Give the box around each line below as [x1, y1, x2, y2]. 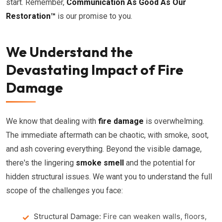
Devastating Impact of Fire [6, 61, 183, 78]
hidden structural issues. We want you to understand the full [6, 172, 212, 181]
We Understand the [6, 43, 133, 60]
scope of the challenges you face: [6, 186, 123, 195]
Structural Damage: [34, 212, 101, 221]
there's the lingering [6, 158, 76, 167]
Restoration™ [6, 11, 55, 21]
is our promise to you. [55, 11, 132, 21]
